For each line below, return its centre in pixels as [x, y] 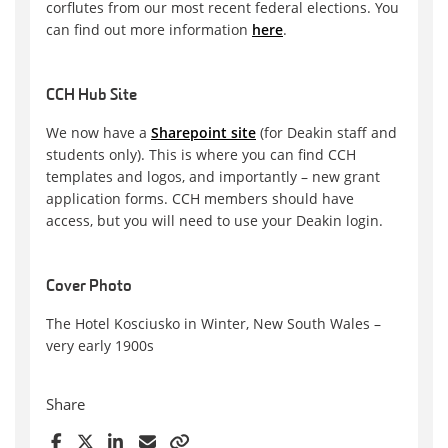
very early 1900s [100, 345]
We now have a [98, 132]
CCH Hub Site [91, 95]
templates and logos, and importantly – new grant [213, 176]
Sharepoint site [203, 132]
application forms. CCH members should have [200, 198]
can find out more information [149, 29]
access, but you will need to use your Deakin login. [214, 220]
